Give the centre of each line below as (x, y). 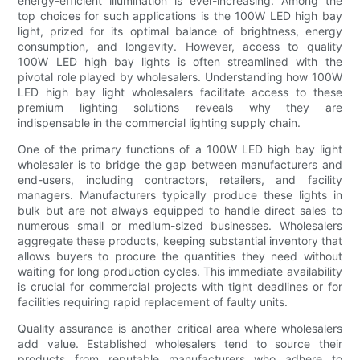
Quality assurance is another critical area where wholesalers (180, 328)
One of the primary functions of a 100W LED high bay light (180, 149)
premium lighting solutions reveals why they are (180, 107)
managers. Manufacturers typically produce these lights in (180, 194)
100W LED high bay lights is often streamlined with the (180, 61)
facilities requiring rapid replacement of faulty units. (153, 301)
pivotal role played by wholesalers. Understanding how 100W (180, 76)
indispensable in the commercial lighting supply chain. (160, 122)
